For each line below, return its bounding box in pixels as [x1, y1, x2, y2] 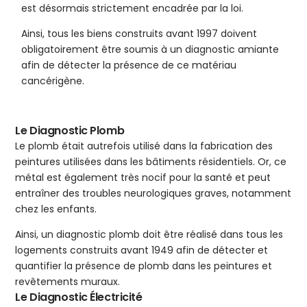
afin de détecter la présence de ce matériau [21, 58, 237, 73]
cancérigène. [21, 74, 85, 88]
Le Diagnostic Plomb [15, 123, 125, 139]
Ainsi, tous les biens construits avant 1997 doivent [21, 27, 258, 41]
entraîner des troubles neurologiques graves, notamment [15, 186, 292, 201]
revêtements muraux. [15, 275, 121, 289]
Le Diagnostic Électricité [15, 289, 143, 306]
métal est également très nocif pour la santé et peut [15, 171, 271, 185]
